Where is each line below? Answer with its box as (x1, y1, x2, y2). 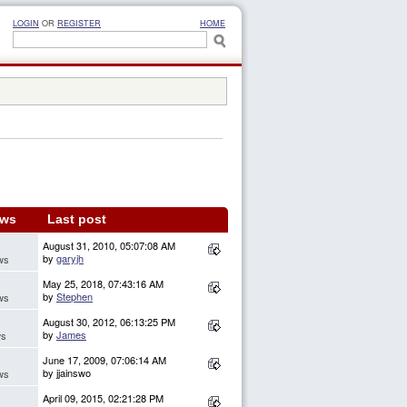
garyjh (56, 251, 84, 266)
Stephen (56, 289, 93, 304)
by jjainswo (43, 365, 91, 381)
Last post (46, 213, 106, 227)
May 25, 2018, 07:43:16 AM (43, 276, 164, 292)
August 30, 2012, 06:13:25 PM (43, 314, 175, 330)
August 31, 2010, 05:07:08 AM (43, 238, 175, 253)
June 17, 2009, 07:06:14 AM (43, 352, 166, 368)
